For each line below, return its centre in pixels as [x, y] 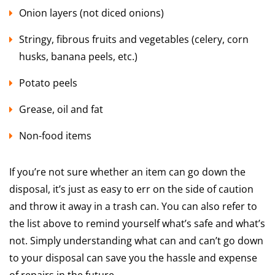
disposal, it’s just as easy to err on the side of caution [131, 189]
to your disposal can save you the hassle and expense [133, 258]
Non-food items [55, 136]
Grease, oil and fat [61, 110]
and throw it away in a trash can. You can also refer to [133, 207]
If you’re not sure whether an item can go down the [127, 172]
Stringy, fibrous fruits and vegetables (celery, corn [134, 40]
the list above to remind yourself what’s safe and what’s [137, 224]
